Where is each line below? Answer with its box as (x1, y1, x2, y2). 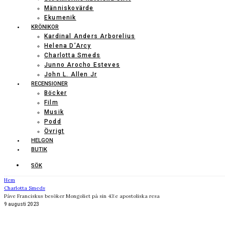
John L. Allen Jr (44, 71, 97, 78)
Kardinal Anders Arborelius (44, 33, 136, 40)
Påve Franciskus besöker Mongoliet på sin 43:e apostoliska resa (4, 193, 160, 199)
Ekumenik (44, 14, 76, 21)
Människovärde (44, 5, 94, 12)
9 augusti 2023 (4, 201, 39, 207)
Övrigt (44, 128, 65, 135)
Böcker (44, 89, 67, 96)
